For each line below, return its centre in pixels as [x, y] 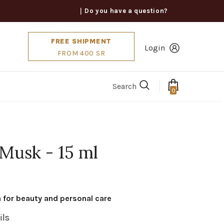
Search [124, 86]
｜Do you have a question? [123, 11]
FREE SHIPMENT [81, 41]
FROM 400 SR [81, 53]
